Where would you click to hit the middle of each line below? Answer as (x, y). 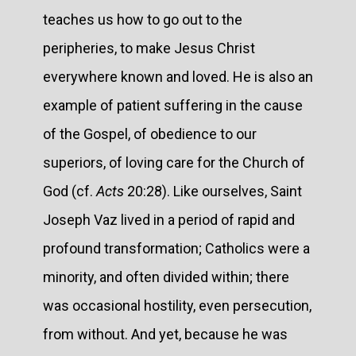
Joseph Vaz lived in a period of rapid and (169, 219)
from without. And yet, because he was (165, 334)
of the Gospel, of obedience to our (150, 133)
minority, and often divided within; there (166, 277)
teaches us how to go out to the (143, 19)
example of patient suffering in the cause (173, 105)
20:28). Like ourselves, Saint (215, 191)
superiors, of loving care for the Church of (174, 162)
